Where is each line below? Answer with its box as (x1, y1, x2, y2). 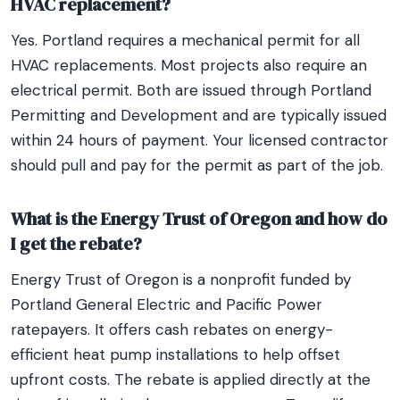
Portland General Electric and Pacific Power (11, 295, 322, 314)
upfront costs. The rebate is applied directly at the (11, 370, 371, 389)
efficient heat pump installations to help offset (11, 345, 340, 364)
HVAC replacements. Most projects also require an (11, 55, 367, 75)
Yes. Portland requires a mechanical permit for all (11, 30, 360, 50)
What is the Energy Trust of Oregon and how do (11, 206, 387, 231)
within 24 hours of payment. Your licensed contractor (11, 130, 388, 150)
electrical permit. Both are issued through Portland (11, 80, 371, 100)
